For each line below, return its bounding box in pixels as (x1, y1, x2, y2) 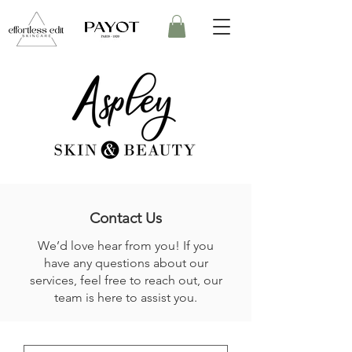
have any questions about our (43, 255, 208, 270)
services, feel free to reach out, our (29, 272, 222, 288)
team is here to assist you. (54, 289, 197, 305)
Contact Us (90, 208, 162, 227)
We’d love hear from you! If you (38, 237, 214, 253)
